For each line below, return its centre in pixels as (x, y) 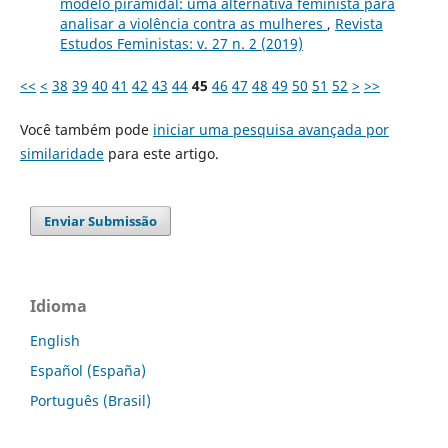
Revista (358, 24)
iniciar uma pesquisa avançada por (270, 130)
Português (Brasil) (90, 401)
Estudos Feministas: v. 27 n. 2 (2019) (181, 44)
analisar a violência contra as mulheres (193, 24)
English (55, 341)
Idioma (58, 306)
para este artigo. (161, 154)
